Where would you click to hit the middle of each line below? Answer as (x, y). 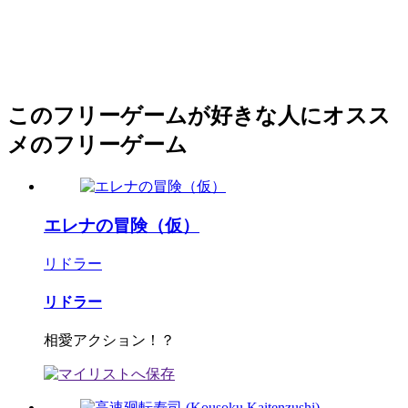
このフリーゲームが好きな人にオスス (199, 116)
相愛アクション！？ (109, 341)
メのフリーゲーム (97, 145)
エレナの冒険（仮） (122, 226)
